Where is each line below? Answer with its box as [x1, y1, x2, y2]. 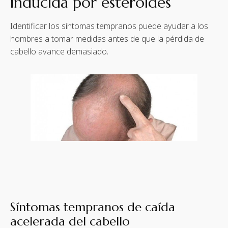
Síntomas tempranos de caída [10, 199, 175, 215]
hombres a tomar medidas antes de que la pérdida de [10, 33, 204, 44]
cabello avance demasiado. [10, 45, 108, 57]
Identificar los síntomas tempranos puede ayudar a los [10, 20, 208, 32]
